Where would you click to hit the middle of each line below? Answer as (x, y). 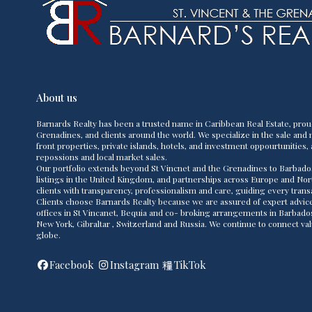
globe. (48, 235)
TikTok (190, 265)
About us (57, 97)
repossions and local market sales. (102, 157)
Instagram (134, 265)
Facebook (71, 265)
